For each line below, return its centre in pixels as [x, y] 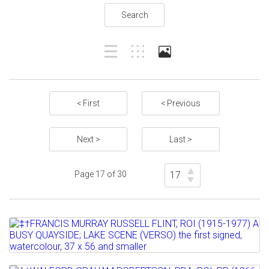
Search [134, 15]
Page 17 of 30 [101, 174]
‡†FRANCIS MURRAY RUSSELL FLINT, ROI [132, 252]
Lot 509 [34, 232]
